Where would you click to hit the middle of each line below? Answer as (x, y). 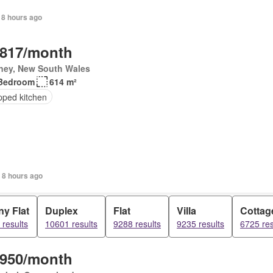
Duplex (62, 211)
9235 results (200, 224)
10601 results (71, 224)
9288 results (137, 224)
